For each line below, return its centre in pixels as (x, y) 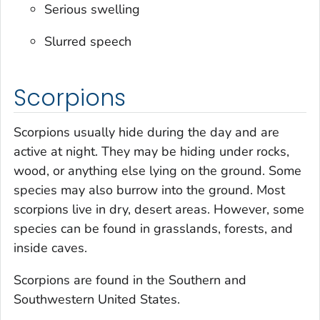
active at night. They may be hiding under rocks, (151, 151)
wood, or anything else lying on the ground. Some (157, 170)
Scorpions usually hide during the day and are (146, 132)
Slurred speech (88, 42)
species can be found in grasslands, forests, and (153, 228)
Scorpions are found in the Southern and (130, 280)
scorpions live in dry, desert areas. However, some (159, 209)
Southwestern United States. (97, 299)
